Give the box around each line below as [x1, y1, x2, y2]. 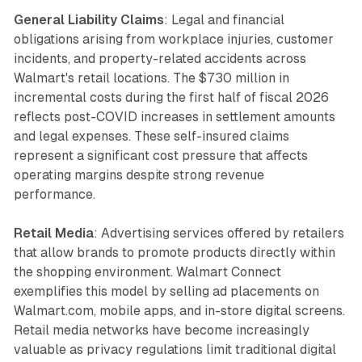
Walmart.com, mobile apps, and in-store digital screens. [13, 302, 345, 318]
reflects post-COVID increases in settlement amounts [13, 108, 335, 124]
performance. [13, 186, 95, 202]
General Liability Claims [13, 11, 164, 27]
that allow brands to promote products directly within [13, 244, 335, 260]
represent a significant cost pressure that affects [13, 147, 308, 163]
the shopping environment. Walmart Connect [13, 263, 281, 280]
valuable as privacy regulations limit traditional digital [13, 341, 336, 357]
